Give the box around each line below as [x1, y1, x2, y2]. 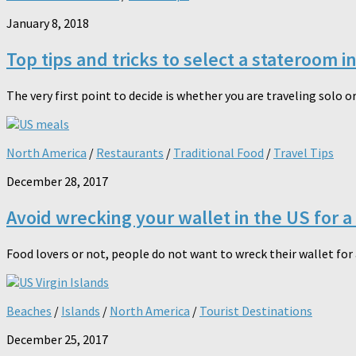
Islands [61, 302, 100, 319]
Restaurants [96, 145, 164, 161]
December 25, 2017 [6, 331, 108, 347]
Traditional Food [173, 145, 264, 161]
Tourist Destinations [199, 302, 312, 319]
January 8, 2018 [6, 15, 89, 32]
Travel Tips [273, 145, 334, 161]
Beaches [6, 302, 52, 319]
